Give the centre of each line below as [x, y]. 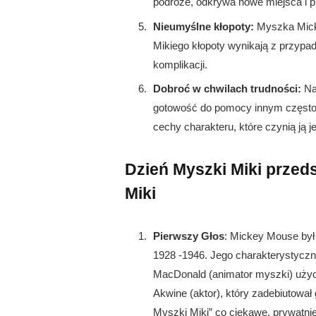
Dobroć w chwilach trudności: [227, 89]
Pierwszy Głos [189, 236]
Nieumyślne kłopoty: [203, 26]
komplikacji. [180, 64]
